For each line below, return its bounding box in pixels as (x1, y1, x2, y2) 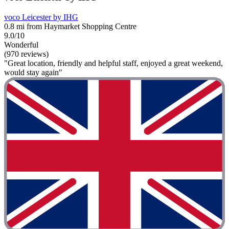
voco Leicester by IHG (4, 13, 78, 22)
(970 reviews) (4, 50, 49, 59)
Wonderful (4, 40, 38, 50)
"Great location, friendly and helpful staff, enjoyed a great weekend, (4, 59, 223, 68)
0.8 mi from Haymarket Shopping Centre (4, 22, 136, 31)
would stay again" (4, 68, 62, 77)
